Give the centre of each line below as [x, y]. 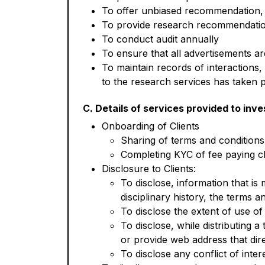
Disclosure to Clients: [149, 169]
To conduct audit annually [160, 39]
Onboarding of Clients [151, 126]
